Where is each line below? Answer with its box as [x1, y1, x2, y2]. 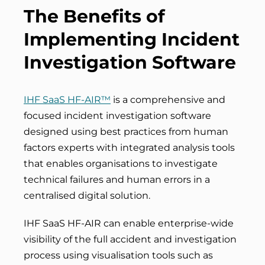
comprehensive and [130, 94, 225, 105]
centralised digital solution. [24, 190, 150, 201]
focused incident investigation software [24, 110, 211, 121]
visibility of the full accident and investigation [24, 234, 237, 245]
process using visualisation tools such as [24, 250, 213, 261]
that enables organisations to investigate [24, 158, 218, 169]
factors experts [24, 142, 94, 153]
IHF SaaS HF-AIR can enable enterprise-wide [24, 218, 234, 229]
